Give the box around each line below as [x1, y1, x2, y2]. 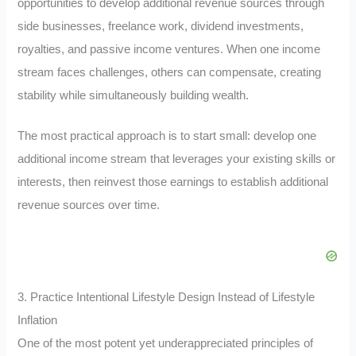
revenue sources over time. [17, 199, 161, 212]
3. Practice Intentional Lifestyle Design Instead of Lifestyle [17, 290, 315, 304]
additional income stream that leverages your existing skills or [17, 153, 336, 166]
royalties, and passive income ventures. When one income [17, 43, 321, 56]
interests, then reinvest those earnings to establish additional [17, 176, 329, 189]
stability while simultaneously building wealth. [17, 89, 250, 103]
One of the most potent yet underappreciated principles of [17, 336, 314, 350]
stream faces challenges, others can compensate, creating [17, 66, 322, 79]
